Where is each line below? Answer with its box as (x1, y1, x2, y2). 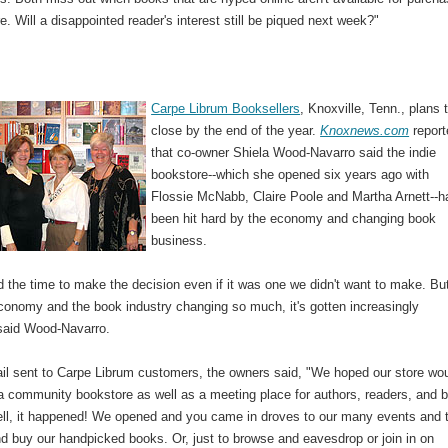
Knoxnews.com (320, 122, 410, 138)
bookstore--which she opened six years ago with (151, 166, 430, 182)
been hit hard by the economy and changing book (151, 210, 437, 226)
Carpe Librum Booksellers (151, 100, 301, 116)
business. (151, 232, 208, 248)
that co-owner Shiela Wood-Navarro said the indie (151, 144, 437, 160)
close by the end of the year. (151, 122, 321, 138)
